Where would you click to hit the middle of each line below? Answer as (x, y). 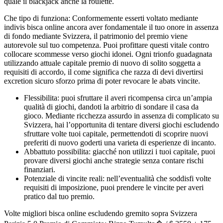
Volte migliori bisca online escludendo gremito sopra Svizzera (101, 213)
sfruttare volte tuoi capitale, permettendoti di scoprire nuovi (116, 133)
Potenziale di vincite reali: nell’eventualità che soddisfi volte (117, 178)
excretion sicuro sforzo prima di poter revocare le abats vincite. (102, 81)
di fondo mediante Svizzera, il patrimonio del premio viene (96, 36)
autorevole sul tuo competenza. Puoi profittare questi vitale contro (107, 45)
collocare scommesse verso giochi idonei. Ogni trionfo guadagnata (108, 54)
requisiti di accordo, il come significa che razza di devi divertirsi (104, 72)
